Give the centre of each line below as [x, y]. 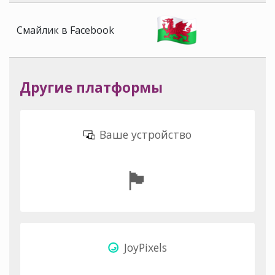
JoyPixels [144, 247]
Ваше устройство [144, 135]
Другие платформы [91, 88]
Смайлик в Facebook [65, 30]
